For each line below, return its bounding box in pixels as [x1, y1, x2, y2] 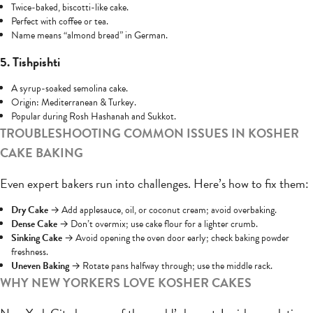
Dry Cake [11, 203, 48, 218]
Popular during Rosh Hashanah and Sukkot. [11, 109, 176, 124]
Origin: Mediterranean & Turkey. [11, 95, 136, 110]
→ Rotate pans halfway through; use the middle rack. [69, 259, 272, 274]
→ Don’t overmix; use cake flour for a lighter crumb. [57, 217, 258, 232]
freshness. [11, 245, 48, 260]
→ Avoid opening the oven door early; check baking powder [62, 231, 289, 246]
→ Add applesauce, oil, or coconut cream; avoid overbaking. [48, 203, 277, 218]
